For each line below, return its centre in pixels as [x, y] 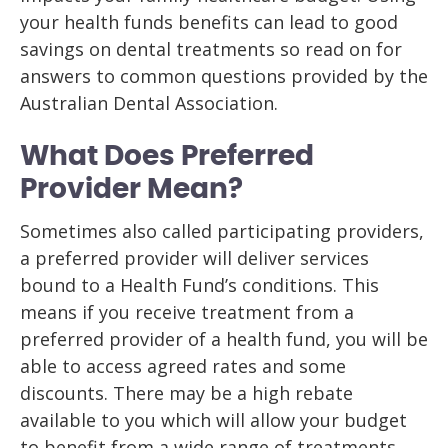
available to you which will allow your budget [213, 420]
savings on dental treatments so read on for [211, 49]
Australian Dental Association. [149, 103]
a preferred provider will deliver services [194, 258]
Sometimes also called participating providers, [222, 231]
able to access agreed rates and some [183, 366]
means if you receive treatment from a [187, 312]
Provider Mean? [131, 190]
